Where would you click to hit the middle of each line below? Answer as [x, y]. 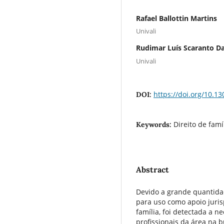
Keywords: [155, 124]
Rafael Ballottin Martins [176, 18]
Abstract [152, 169]
